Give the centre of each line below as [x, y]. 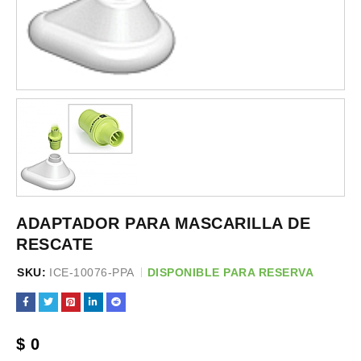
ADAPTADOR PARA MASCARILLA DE [163, 223]
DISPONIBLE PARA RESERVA [230, 272]
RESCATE [55, 244]
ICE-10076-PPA [92, 272]
